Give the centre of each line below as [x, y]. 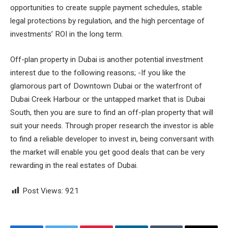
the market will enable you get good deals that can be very [107, 152]
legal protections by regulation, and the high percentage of [107, 21]
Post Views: [43, 191]
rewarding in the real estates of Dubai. [74, 166]
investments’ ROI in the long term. [67, 34]
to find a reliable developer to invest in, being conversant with [112, 139]
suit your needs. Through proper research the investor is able [112, 126]
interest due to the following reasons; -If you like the [98, 73]
